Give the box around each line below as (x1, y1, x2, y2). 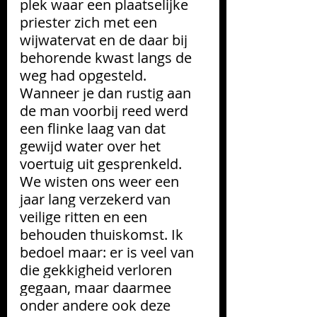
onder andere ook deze (20, 295, 174, 315)
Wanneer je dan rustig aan (20, 83, 195, 103)
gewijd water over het (20, 136, 164, 156)
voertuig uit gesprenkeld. (20, 154, 185, 173)
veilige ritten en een (20, 207, 151, 226)
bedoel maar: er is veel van (20, 242, 197, 262)
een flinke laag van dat (20, 118, 169, 138)
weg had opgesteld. (20, 65, 150, 85)
